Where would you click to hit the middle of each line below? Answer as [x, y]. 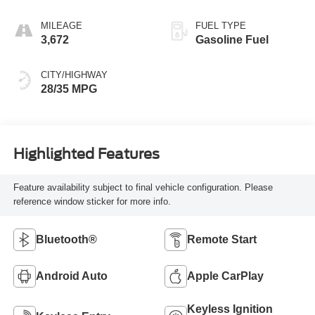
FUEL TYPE [221, 26]
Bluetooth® [66, 240]
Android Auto [71, 276]
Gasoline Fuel [232, 40]
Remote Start [222, 240]
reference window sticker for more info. [92, 202]
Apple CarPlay [225, 276]
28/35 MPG [69, 89]
